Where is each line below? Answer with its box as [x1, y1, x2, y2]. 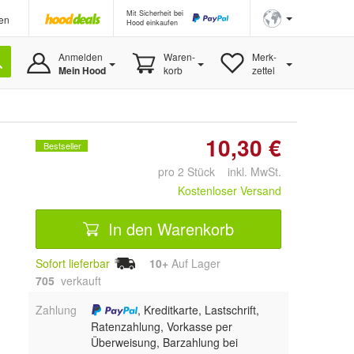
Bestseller [43, 139, 81, 152]
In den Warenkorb [104, 217, 234, 240]
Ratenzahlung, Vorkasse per [90, 318, 232, 335]
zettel [251, 63, 275, 77]
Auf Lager [168, 255, 227, 271]
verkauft [58, 272, 101, 288]
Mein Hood [58, 63, 106, 77]
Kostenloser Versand [178, 183, 281, 198]
